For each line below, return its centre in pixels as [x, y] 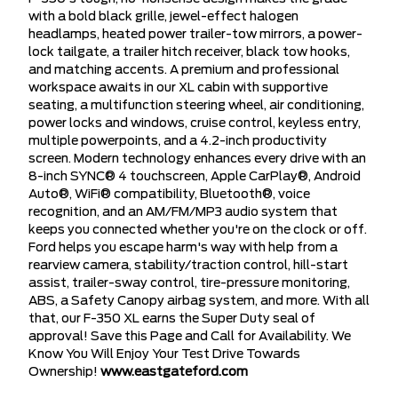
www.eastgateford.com [174, 372]
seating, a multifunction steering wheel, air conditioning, [196, 106]
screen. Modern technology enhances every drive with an [197, 159]
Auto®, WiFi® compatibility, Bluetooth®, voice [169, 195]
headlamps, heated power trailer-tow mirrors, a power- [195, 35]
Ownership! [64, 372]
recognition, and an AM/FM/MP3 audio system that [183, 212]
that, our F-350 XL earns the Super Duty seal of [172, 319]
